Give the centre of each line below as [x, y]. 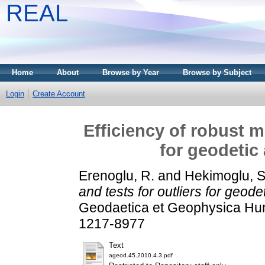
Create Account [59, 94]
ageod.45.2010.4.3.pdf [141, 256]
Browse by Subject [217, 72]
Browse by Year [131, 72]
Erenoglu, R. [117, 175]
